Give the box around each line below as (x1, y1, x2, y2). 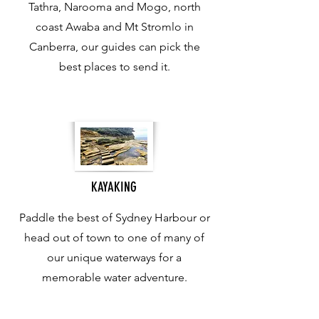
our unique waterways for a (47, 251, 182, 264)
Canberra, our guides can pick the (28, 40, 200, 53)
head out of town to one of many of (24, 231, 204, 244)
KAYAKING (91, 179, 137, 195)
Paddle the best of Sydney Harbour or (19, 211, 210, 224)
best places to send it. (58, 60, 170, 73)
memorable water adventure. (41, 271, 187, 284)
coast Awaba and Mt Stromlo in (35, 20, 194, 33)
